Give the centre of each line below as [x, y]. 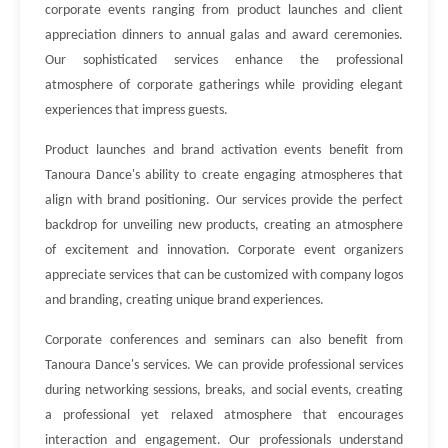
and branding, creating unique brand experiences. [184, 300]
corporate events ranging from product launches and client [224, 10]
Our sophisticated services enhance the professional [224, 60]
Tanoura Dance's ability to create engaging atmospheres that [224, 175]
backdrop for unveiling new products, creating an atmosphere [224, 225]
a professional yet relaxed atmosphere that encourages [224, 415]
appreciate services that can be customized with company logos [224, 275]
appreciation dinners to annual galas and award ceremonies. [224, 35]
